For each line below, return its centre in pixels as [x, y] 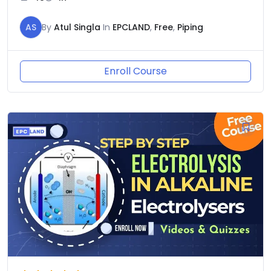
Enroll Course [135, 71]
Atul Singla [77, 28]
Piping [190, 28]
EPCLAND [131, 28]
